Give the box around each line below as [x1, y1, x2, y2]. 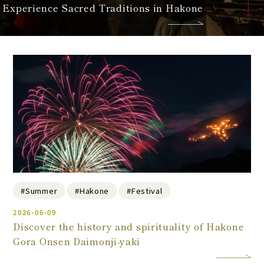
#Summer [21, 184, 58, 196]
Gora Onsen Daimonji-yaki [13, 234, 141, 248]
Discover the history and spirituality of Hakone [13, 219, 245, 233]
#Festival [127, 184, 163, 196]
